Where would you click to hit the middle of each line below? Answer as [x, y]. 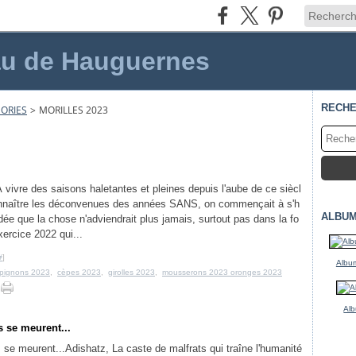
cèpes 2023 [79, 272]
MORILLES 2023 [74, 110]
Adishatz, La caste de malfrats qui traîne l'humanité [184, 348]
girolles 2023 [132, 272]
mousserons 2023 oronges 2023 [222, 272]
